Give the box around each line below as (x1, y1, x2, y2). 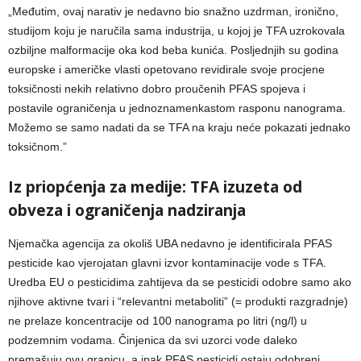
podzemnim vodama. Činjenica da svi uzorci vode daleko (8, 333, 297, 346)
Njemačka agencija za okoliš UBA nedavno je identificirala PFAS (8, 236, 332, 250)
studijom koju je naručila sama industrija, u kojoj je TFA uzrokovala (8, 23, 345, 37)
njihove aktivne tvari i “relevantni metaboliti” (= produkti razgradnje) (8, 294, 348, 308)
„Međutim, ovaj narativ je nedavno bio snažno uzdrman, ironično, (8, 4, 338, 18)
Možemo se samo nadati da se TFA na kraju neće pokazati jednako (8, 120, 351, 134)
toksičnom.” (8, 139, 67, 153)
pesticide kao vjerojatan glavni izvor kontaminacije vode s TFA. (8, 255, 326, 269)
